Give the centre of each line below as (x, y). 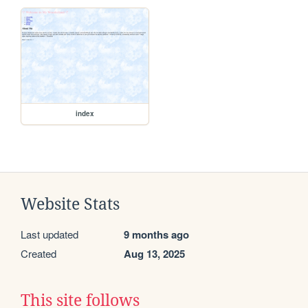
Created (38, 254)
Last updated (49, 234)
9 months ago (156, 235)
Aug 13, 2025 (154, 254)
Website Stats (70, 205)
